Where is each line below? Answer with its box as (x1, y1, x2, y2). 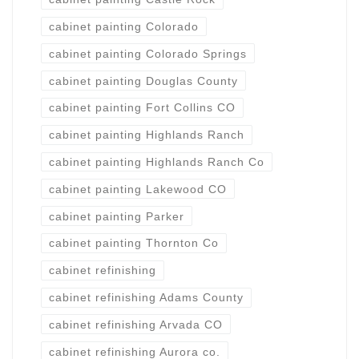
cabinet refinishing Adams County (48, 291, 244, 305)
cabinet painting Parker (48, 209, 184, 223)
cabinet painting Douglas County (48, 74, 238, 87)
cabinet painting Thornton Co (48, 236, 219, 250)
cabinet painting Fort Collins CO (48, 101, 236, 115)
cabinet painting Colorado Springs (48, 46, 247, 60)
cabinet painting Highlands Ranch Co (48, 155, 264, 169)
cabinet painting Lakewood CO (48, 182, 227, 196)
